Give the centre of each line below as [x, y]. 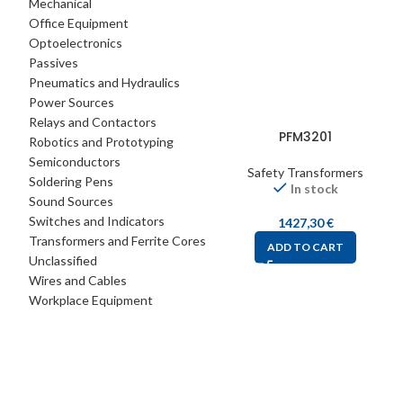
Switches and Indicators [97, 221]
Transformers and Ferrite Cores [117, 241]
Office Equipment [79, 23]
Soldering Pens [71, 181]
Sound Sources [71, 201]
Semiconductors [75, 161]
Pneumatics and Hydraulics [104, 82]
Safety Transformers [305, 172]
